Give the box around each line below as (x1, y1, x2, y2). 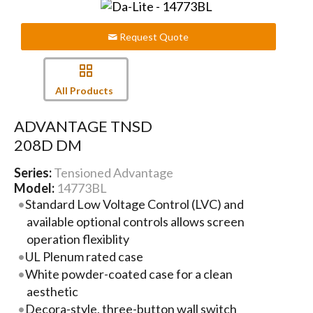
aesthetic (26, 283, 78, 299)
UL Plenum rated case (25, 248, 144, 264)
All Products (54, 85, 113, 97)
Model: (13, 180, 57, 196)
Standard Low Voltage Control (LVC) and (25, 196, 245, 212)
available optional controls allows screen (26, 213, 245, 229)
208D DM (13, 135, 82, 154)
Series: (13, 164, 54, 180)
